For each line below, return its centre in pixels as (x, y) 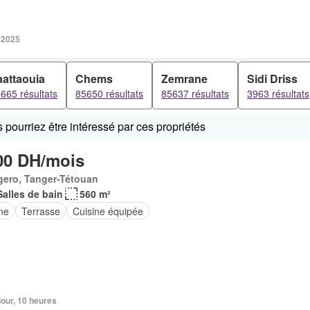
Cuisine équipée (108, 211)
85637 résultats (195, 93)
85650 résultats (109, 93)
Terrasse (40, 211)
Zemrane (184, 79)
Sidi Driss (272, 79)
